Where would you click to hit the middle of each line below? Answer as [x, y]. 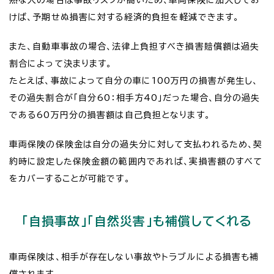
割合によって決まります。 [61, 63]
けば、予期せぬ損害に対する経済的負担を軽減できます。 [124, 17]
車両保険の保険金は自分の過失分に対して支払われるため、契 [136, 144]
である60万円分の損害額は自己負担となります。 [110, 115]
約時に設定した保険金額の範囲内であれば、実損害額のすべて [136, 161]
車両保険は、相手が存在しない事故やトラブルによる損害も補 [134, 257]
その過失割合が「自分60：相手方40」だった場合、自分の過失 [135, 98]
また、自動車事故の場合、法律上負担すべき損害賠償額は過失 [135, 46]
